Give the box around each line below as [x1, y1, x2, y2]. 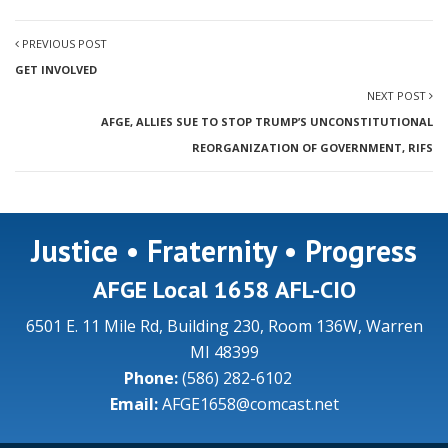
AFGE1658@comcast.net [161, 393, 339, 416]
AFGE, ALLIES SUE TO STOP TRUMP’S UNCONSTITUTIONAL [101, 114, 433, 130]
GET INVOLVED [15, 62, 97, 78]
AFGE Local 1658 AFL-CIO [92, 274, 356, 306]
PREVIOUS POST [19, 36, 107, 52]
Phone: [124, 367, 178, 390]
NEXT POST [367, 88, 429, 104]
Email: [109, 393, 158, 416]
